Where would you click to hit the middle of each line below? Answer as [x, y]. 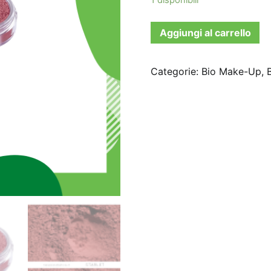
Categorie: [176, 72]
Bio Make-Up [232, 72]
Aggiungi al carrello [205, 33]
